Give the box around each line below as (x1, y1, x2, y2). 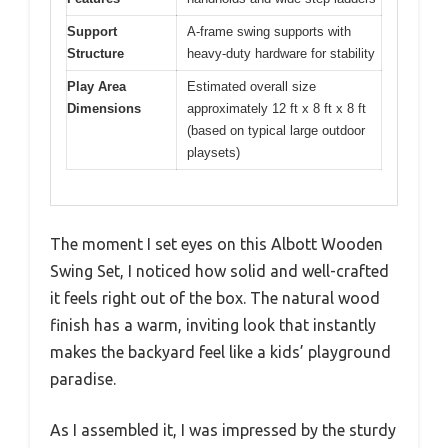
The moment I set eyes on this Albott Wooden (50, 234, 383, 253)
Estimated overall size (187, 79, 316, 95)
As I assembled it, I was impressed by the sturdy (50, 420, 396, 439)
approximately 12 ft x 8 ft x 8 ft (187, 101, 366, 117)
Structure (67, 46, 124, 62)
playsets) (187, 145, 240, 161)
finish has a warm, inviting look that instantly (50, 315, 376, 334)
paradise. (50, 369, 116, 388)
